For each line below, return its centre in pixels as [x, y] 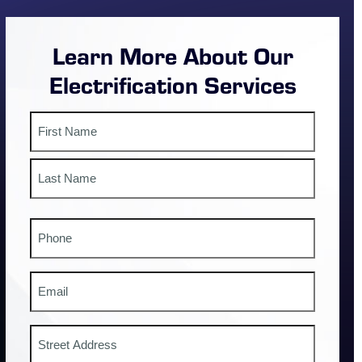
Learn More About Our [173, 55]
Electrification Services [173, 84]
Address [53, 333]
